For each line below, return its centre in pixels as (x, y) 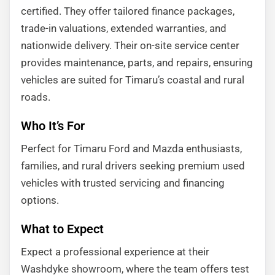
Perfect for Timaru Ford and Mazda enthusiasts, (131, 149)
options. (40, 200)
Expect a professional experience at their (115, 252)
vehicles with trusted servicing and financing (123, 183)
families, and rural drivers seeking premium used (133, 166)
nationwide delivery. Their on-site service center (130, 45)
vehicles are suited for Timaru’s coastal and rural (133, 80)
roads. (36, 97)
